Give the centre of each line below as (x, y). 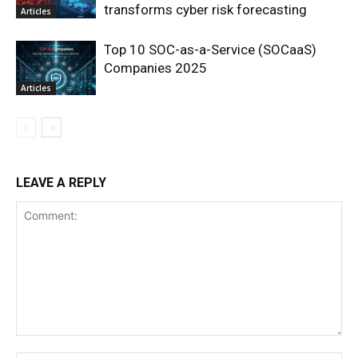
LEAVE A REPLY (61, 182)
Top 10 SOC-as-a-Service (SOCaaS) (210, 49)
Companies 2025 (155, 68)
